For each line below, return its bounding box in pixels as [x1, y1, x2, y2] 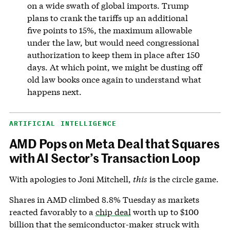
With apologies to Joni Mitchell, [9, 174, 133, 185]
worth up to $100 [130, 206, 199, 218]
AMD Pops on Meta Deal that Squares [9, 135, 220, 152]
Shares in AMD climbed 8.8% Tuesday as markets [9, 194, 199, 205]
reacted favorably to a [9, 206, 95, 218]
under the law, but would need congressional [27, 37, 200, 48]
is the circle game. [147, 174, 219, 185]
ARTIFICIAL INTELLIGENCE [9, 119, 117, 128]
